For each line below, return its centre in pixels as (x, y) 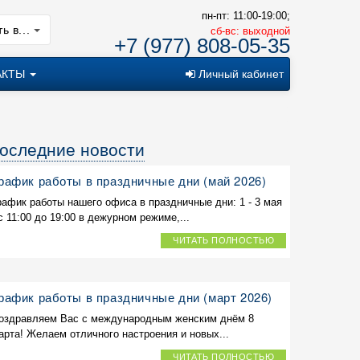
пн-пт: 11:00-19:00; (245, 16)
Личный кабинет (239, 74)
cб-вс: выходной (250, 31)
